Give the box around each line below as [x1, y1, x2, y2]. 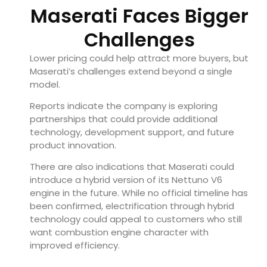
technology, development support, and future [30, 125, 234, 138]
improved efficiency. [30, 239, 120, 252]
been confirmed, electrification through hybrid [30, 200, 234, 213]
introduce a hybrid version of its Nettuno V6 [30, 173, 222, 187]
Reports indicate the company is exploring [30, 99, 218, 112]
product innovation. [30, 138, 116, 151]
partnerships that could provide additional [30, 112, 218, 125]
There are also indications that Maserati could [30, 160, 234, 173]
